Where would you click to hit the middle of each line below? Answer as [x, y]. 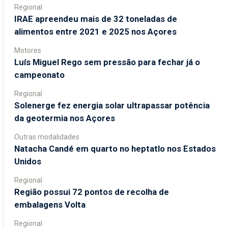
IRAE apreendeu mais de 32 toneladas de [96, 19]
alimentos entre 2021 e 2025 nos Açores [95, 31]
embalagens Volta [50, 204]
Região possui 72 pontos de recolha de [92, 192]
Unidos [28, 161]
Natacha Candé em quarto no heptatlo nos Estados [115, 148]
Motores [28, 50]
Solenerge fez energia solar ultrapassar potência [112, 105]
